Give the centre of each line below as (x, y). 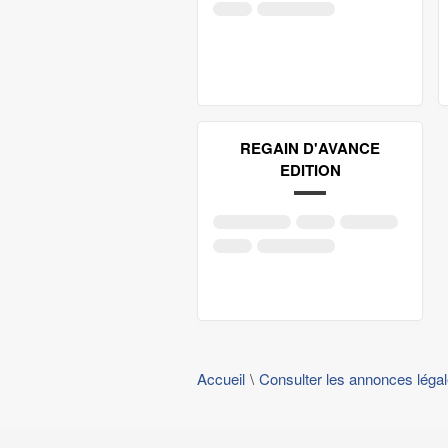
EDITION (310, 170)
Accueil (221, 378)
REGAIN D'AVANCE (310, 148)
